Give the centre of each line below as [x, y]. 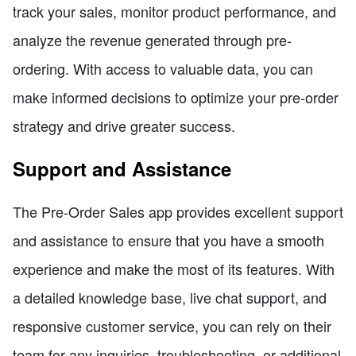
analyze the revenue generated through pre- [152, 40]
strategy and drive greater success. [124, 126]
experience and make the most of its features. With [174, 269]
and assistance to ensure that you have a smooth [168, 240]
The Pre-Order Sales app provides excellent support [178, 212]
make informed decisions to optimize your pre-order [176, 97]
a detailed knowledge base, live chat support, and [170, 298]
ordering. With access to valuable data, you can [163, 69]
